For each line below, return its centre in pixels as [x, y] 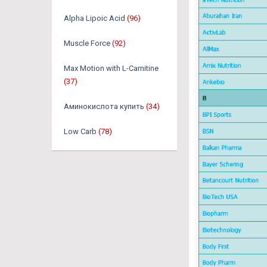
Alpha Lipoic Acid [94, 18]
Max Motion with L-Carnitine [111, 69]
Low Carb [80, 132]
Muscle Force [87, 44]
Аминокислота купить [104, 107]
